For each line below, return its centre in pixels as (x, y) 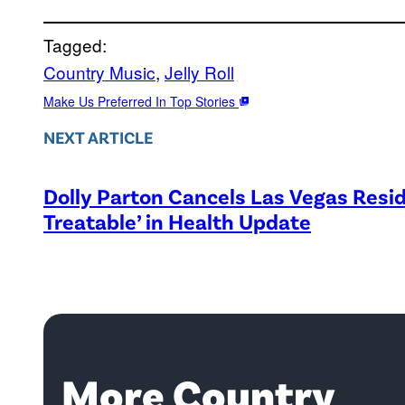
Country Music (99, 72)
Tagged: (75, 45)
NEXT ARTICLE (98, 137)
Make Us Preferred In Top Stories (141, 102)
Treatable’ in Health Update (177, 221)
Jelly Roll (199, 72)
